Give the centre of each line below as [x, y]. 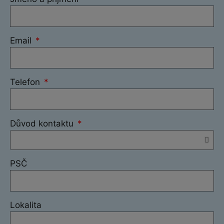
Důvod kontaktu [43, 123]
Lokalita [26, 205]
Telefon [26, 82]
